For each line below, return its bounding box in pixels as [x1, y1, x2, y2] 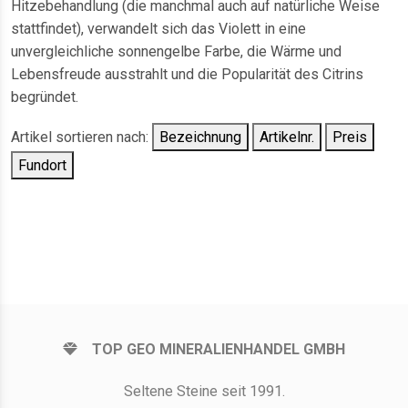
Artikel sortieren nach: [11, 128, 152, 147]
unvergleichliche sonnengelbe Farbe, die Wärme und [11, 43, 342, 61]
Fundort [18, 157, 66, 175]
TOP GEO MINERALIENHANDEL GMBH [92, 341, 345, 359]
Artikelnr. [260, 128, 314, 147]
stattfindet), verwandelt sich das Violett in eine [11, 20, 306, 38]
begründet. [11, 88, 78, 107]
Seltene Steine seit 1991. [123, 382, 285, 401]
